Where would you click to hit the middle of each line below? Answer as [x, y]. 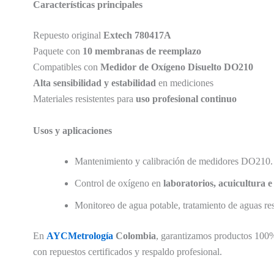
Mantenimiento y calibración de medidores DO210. [173, 161]
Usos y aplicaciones [72, 130]
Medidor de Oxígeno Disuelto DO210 [176, 67]
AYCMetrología [80, 235]
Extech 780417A [137, 35]
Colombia [134, 235]
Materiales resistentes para [84, 99]
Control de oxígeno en [119, 183]
